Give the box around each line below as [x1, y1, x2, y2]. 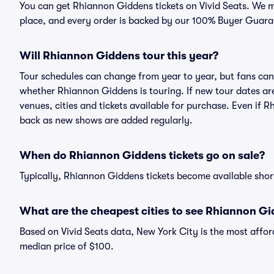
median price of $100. [20, 241, 114, 252]
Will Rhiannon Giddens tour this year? [20, 50, 218, 62]
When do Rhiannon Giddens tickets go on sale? [20, 149, 265, 161]
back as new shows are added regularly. [20, 115, 193, 126]
